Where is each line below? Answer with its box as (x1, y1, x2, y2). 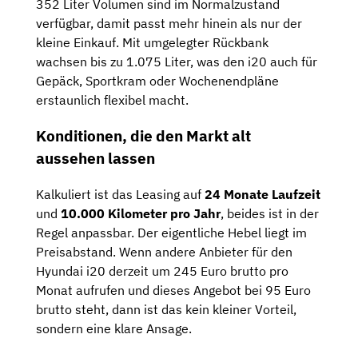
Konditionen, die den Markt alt (36, 126, 251, 146)
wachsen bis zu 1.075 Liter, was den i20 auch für (36, 54, 317, 70)
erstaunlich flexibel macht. (36, 92, 189, 109)
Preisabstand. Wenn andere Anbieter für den (36, 243, 292, 260)
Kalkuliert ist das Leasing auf (36, 185, 205, 202)
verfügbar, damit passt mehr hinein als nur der (36, 15, 302, 32)
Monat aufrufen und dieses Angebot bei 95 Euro (36, 281, 311, 298)
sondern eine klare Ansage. (36, 320, 192, 336)
